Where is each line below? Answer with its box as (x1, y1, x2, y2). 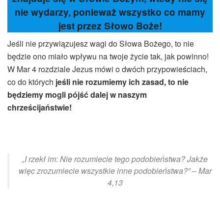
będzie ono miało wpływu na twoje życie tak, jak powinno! (7, 50, 209, 62)
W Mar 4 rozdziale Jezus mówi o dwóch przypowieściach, (7, 63, 207, 75)
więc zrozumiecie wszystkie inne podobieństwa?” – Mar (18, 165, 212, 176)
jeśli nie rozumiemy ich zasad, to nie (55, 76, 189, 87)
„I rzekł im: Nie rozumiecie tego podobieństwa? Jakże (22, 153, 208, 165)
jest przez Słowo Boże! (58, 19, 162, 33)
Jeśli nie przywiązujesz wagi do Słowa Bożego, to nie (7, 37, 194, 49)
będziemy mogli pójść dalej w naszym (7, 88, 147, 100)
